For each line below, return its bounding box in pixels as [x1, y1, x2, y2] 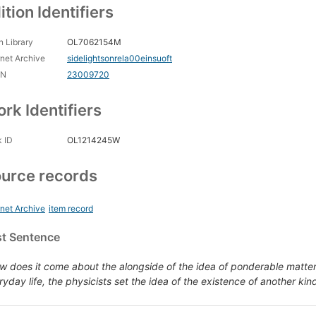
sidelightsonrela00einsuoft [67, 53, 172, 64]
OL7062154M [67, 37, 121, 48]
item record [49, 203, 93, 214]
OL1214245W [67, 135, 120, 146]
